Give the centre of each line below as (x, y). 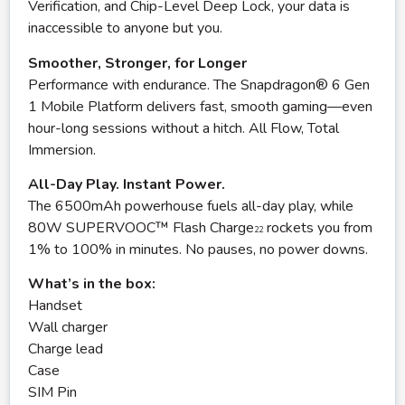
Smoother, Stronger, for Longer (137, 63)
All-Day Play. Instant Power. (127, 184)
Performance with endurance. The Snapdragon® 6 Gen (199, 85)
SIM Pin (52, 393)
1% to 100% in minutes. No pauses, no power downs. (198, 249)
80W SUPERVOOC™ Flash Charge (141, 227)
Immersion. (62, 150)
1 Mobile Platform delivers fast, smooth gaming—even (200, 106)
